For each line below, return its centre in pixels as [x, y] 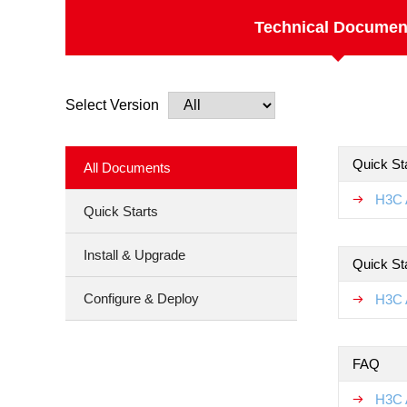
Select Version [112, 105]
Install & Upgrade [134, 255]
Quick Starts [121, 211]
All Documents [127, 168]
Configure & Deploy [141, 298]
